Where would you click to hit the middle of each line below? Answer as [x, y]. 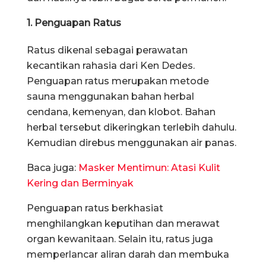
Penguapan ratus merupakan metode [118, 81]
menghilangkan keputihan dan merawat [123, 223]
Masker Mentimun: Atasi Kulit [149, 167]
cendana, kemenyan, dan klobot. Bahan [121, 112]
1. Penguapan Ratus [74, 23]
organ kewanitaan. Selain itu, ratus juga [120, 239]
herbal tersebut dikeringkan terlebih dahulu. [132, 127]
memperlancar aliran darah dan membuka [128, 254]
